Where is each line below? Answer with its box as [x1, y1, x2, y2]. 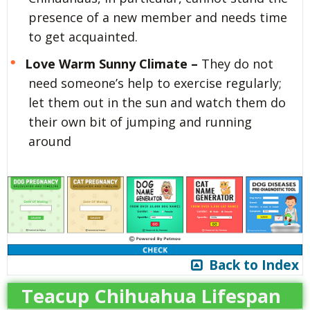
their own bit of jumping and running [28, 113, 252, 130]
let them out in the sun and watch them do [28, 93, 286, 111]
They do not [197, 55, 273, 72]
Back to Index [202, 255, 299, 274]
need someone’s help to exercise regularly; [28, 74, 282, 91]
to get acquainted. [28, 28, 138, 45]
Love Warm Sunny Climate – [24, 55, 198, 72]
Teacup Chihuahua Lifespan [21, 282, 281, 309]
